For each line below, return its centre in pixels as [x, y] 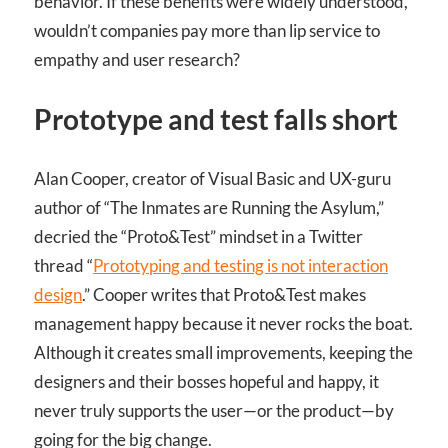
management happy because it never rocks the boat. [223, 324]
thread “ [63, 266]
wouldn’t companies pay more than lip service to [207, 31]
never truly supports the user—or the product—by [214, 411]
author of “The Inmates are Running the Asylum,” [209, 208]
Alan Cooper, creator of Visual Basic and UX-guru [212, 179]
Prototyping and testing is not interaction [240, 266]
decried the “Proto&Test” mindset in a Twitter [198, 237]
